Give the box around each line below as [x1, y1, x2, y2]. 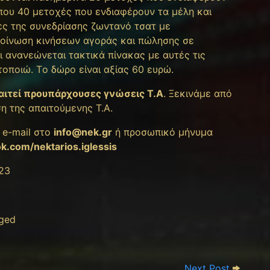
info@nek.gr [54, 125, 112, 138]
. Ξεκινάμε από [163, 87, 232, 99]
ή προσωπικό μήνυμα [112, 125, 213, 138]
